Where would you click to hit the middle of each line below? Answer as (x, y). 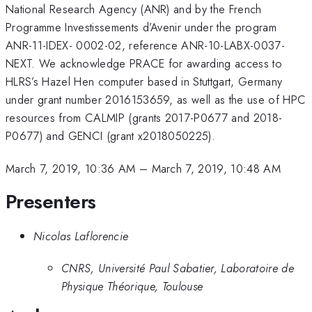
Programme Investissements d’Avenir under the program (141, 28)
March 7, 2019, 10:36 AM (71, 168)
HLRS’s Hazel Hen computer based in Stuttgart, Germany (144, 82)
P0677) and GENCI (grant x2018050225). (111, 136)
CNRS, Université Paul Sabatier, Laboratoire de (178, 268)
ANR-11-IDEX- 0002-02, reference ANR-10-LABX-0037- (146, 46)
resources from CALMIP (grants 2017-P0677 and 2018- (144, 118)
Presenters (51, 202)
